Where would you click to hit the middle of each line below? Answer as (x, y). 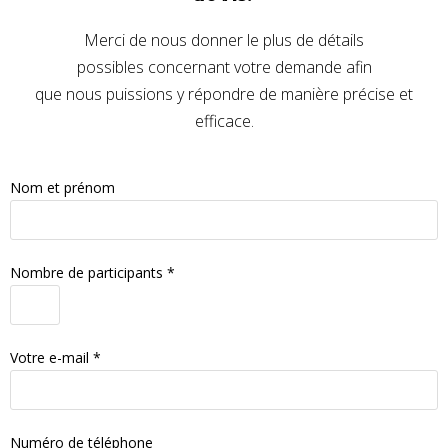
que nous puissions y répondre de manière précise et (224, 94)
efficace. (224, 121)
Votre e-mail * (55, 357)
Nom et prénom (62, 187)
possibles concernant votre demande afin (224, 67)
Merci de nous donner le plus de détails (224, 40)
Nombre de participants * (92, 272)
